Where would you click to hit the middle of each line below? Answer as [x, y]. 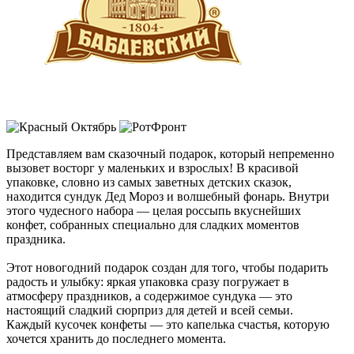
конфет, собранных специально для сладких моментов [153, 225]
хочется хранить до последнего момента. [116, 339]
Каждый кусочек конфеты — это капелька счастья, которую [168, 325]
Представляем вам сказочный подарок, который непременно [170, 154]
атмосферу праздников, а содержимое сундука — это [149, 296]
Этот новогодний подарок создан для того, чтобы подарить [167, 268]
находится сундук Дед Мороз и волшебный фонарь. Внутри [168, 197]
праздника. [36, 239]
